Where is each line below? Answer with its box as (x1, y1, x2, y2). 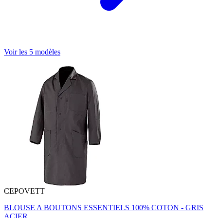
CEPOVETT (4, 187, 45, 196)
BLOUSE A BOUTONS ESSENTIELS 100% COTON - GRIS (4, 203, 203, 212)
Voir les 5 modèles (4, 47, 60, 56)
